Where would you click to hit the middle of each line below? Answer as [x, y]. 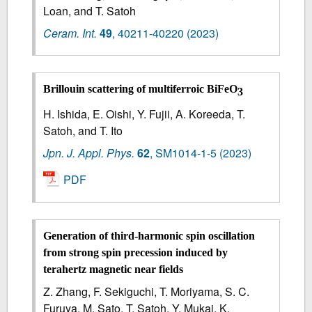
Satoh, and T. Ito [83, 131]
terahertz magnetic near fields [114, 269]
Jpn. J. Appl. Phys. [89, 153]
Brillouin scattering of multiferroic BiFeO [141, 89]
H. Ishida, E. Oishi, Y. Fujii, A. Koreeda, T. [145, 114]
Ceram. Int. [70, 33]
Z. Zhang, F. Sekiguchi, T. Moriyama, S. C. [147, 291]
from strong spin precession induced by [136, 252]
